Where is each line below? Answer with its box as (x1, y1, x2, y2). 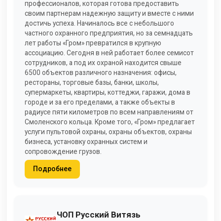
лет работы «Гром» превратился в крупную (25, 38, 161, 47)
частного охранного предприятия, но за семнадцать (25, 29, 193, 37)
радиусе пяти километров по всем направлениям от (25, 108, 193, 116)
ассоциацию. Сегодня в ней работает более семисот (25, 48, 194, 57)
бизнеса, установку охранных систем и (25, 137, 147, 146)
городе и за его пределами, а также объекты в (25, 98, 175, 106)
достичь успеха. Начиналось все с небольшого (25, 19, 174, 27)
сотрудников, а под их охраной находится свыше (25, 58, 182, 67)
